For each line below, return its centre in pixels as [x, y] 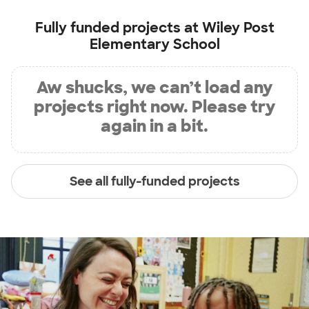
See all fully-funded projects [154, 181]
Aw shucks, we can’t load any [154, 87]
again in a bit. [154, 126]
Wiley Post [238, 28]
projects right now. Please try [154, 107]
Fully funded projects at [118, 28]
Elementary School [154, 44]
